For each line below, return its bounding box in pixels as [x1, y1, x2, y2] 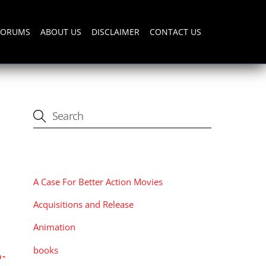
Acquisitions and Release [33, 198, 134, 211]
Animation [33, 221, 75, 233]
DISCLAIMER [91, 26, 140, 37]
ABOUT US [40, 26, 81, 37]
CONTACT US [150, 26, 202, 37]
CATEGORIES [33, 149, 97, 161]
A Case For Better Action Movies [33, 176, 163, 188]
